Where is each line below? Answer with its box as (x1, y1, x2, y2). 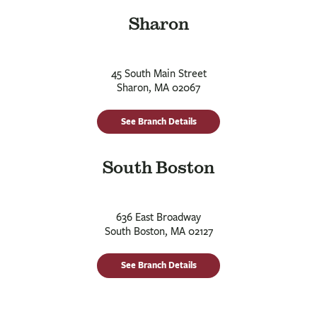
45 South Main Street (110, 67, 207, 80)
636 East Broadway (116, 211, 201, 224)
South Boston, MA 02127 (104, 225, 213, 238)
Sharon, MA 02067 (117, 81, 200, 94)
